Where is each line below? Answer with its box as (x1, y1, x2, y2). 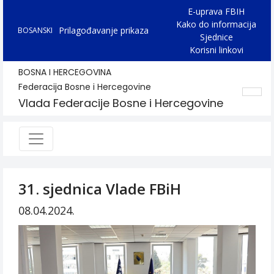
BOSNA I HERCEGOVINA (18, 66, 111, 78)
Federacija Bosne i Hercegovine (18, 81, 151, 93)
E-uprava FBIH (188, 6, 245, 17)
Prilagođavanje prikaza (59, 24, 149, 36)
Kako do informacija (176, 18, 256, 30)
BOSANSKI (18, 25, 53, 35)
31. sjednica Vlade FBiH (18, 179, 181, 199)
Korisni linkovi (189, 44, 243, 56)
